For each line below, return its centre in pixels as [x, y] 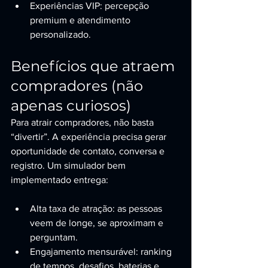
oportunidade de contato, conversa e [89, 151]
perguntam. [54, 237]
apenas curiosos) [71, 106]
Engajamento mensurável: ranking [102, 252]
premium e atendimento [81, 20]
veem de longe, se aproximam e [98, 223]
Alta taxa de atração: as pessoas [97, 208]
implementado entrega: [60, 180]
